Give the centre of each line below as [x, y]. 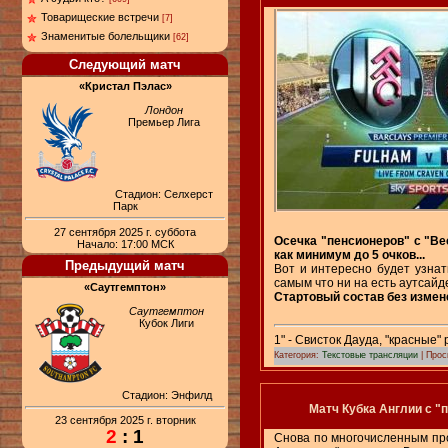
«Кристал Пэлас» [125, 86]
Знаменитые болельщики [105, 36]
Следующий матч [125, 64]
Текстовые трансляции [370, 354]
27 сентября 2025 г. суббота [125, 231]
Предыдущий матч [125, 265]
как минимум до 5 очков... [349, 254]
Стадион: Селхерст [163, 194]
